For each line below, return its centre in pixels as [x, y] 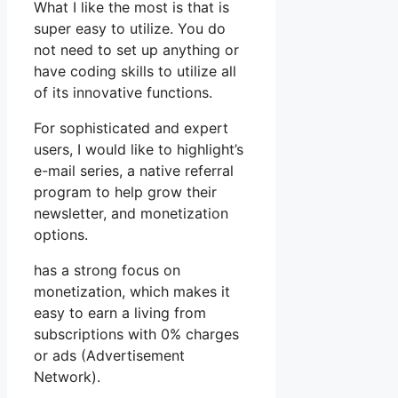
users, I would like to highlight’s [139, 150]
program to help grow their [125, 192]
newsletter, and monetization [131, 214]
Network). [67, 377]
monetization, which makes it [132, 292]
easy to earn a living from [120, 313]
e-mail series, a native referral [134, 171]
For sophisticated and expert [131, 128]
